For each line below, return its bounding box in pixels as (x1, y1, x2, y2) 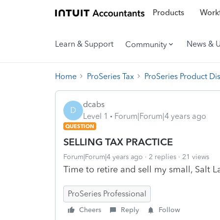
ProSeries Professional (68, 189, 146, 198)
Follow (159, 205, 180, 214)
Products (152, 8, 184, 18)
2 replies (149, 152, 176, 161)
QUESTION (65, 122, 94, 130)
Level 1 (83, 111, 108, 121)
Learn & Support (55, 39, 113, 49)
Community (125, 39, 167, 49)
